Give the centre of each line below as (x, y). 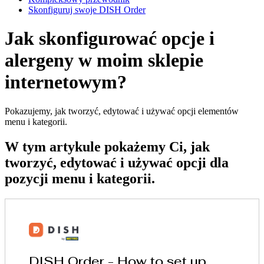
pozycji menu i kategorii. (80, 178)
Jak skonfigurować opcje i (110, 39)
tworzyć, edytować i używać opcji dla (117, 162)
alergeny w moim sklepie (104, 60)
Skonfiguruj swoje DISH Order (87, 10)
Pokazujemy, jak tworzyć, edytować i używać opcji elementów (122, 111)
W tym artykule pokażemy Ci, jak (107, 146)
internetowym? (66, 82)
